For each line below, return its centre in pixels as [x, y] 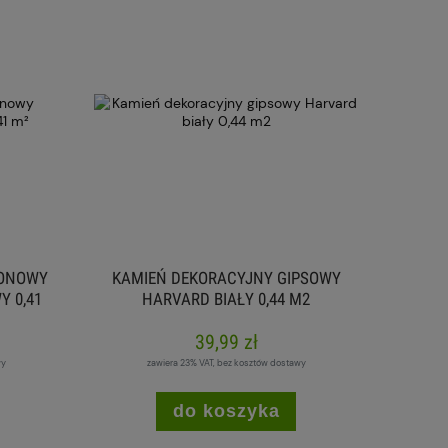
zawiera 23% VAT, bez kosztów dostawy [226, 363]
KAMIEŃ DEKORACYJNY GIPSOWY [226, 278]
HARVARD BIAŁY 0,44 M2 [226, 299]
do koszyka [226, 411]
